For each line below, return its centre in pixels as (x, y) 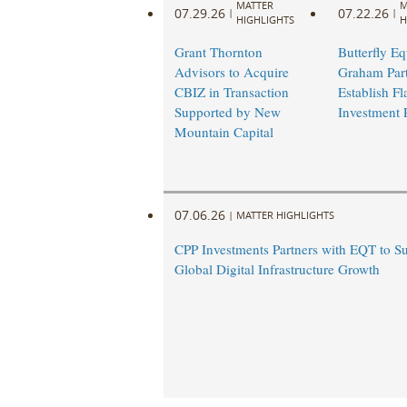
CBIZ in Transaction (231, 92)
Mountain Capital (223, 132)
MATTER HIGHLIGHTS (285, 214)
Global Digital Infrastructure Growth (277, 269)
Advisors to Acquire (231, 72)
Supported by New (227, 112)
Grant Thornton (218, 52)
